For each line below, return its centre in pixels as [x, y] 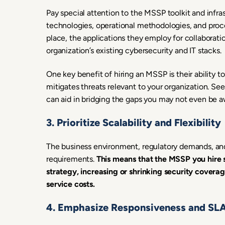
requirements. [71, 159]
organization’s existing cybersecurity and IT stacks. [134, 50]
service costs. [71, 184]
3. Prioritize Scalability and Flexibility [134, 123]
